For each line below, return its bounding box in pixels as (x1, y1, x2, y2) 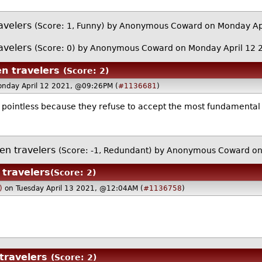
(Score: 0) (35, 43, 75, 53)
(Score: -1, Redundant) (58, 145, 151, 155)
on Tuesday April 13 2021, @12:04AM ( (4, 184, 143, 192)
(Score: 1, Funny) (35, 21, 105, 31)
